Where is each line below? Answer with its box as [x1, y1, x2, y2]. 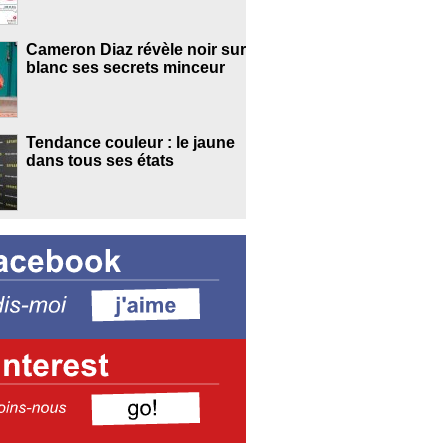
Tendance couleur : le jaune [25, 134, 235, 152]
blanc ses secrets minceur [25, 59, 225, 77]
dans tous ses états [25, 152, 174, 170]
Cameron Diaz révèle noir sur [25, 41, 246, 59]
